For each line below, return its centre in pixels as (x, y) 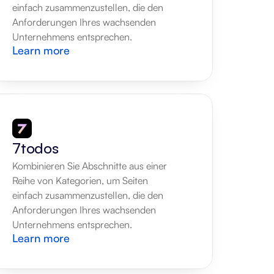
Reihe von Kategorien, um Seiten (80, 180)
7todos (35, 148)
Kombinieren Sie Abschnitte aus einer (90, 166)
